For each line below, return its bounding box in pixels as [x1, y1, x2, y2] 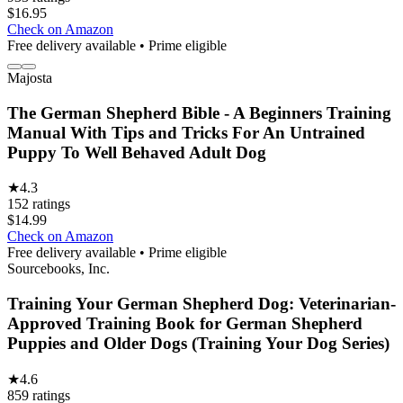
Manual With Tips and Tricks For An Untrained [7, 122, 365, 142]
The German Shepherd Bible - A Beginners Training [7, 103, 391, 122]
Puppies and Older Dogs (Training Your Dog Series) [7, 334, 390, 353]
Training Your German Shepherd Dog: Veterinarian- [7, 294, 396, 313]
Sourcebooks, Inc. [7, 261, 110, 277]
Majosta [7, 69, 52, 85]
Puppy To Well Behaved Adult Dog [7, 142, 266, 162]
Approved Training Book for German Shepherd [7, 314, 363, 333]
